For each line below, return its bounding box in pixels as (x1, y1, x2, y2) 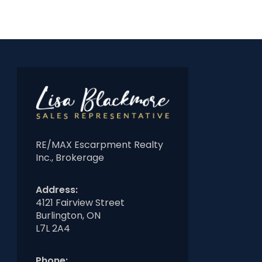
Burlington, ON (36, 209, 101, 223)
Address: (36, 183, 78, 197)
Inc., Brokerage (36, 151, 104, 165)
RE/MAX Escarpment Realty (36, 138, 163, 152)
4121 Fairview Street (36, 196, 125, 210)
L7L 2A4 (36, 222, 70, 236)
